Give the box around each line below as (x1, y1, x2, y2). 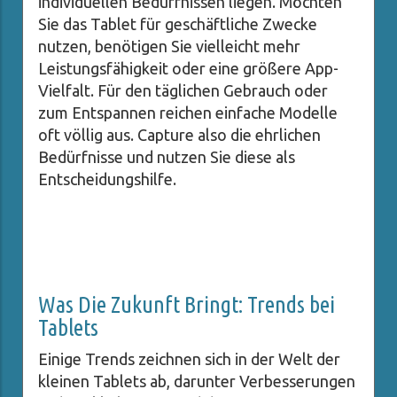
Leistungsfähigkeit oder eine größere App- (38, 59, 339, 78)
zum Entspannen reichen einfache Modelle (38, 104, 338, 122)
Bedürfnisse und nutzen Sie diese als (38, 148, 295, 167)
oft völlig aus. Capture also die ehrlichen (38, 126, 321, 144)
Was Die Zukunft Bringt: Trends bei (38, 292, 335, 318)
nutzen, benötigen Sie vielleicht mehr (38, 37, 300, 56)
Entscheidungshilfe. (38, 170, 176, 189)
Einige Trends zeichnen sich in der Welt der (38, 350, 340, 369)
